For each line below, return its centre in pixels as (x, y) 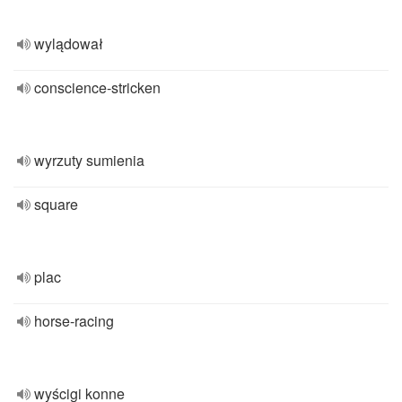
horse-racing (74, 321)
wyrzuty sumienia (89, 160)
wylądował (69, 44)
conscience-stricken (97, 87)
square (56, 204)
